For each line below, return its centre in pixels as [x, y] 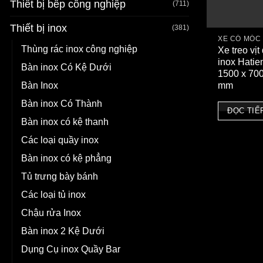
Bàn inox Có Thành [62, 103]
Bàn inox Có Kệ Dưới [66, 67]
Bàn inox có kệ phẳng [66, 158]
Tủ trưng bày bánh [60, 176]
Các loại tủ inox [53, 194]
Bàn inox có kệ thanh [65, 122]
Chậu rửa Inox [51, 213]
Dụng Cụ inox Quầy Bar [71, 249]
